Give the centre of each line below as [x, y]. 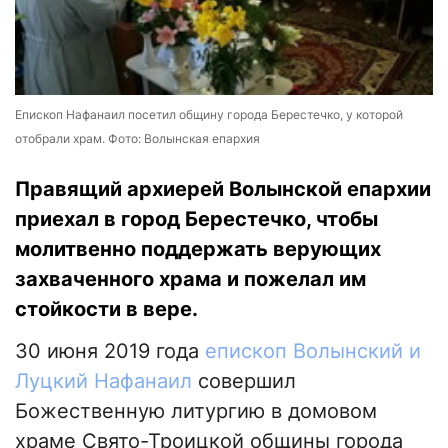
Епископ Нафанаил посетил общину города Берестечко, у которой [209, 115]
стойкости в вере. [106, 309]
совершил [244, 381]
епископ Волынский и [313, 351]
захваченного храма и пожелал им [190, 279]
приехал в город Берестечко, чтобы [196, 219]
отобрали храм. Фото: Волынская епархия [137, 139]
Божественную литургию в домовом [196, 411]
